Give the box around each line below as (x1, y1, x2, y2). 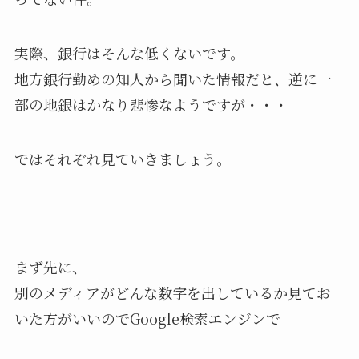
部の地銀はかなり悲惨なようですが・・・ (14, 93, 288, 115)
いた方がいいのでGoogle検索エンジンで (14, 308, 280, 329)
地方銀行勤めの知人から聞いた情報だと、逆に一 (14, 67, 332, 89)
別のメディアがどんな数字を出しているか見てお (14, 282, 331, 304)
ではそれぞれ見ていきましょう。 (14, 147, 231, 169)
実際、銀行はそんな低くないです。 (14, 42, 244, 63)
